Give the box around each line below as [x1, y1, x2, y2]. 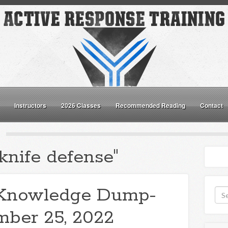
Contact [200, 101, 223, 110]
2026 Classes [61, 101, 101, 110]
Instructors [14, 101, 46, 110]
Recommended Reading [116, 101, 185, 110]
